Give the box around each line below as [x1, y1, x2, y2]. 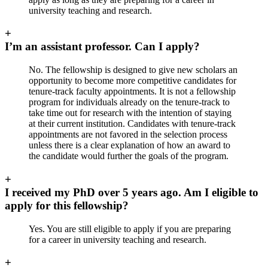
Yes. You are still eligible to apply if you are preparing [29, 223, 231, 234]
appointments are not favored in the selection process [29, 129, 227, 140]
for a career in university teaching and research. [29, 234, 206, 245]
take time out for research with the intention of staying [29, 108, 232, 118]
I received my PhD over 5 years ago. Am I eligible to [5, 185, 258, 199]
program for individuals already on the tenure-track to [29, 97, 230, 108]
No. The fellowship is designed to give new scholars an [29, 65, 237, 75]
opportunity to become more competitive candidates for [29, 75, 236, 86]
